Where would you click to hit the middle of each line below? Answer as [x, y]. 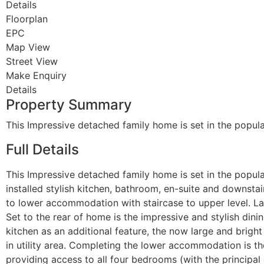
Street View [32, 61]
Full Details [42, 149]
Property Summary [69, 105]
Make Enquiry [36, 75]
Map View [28, 47]
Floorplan [27, 19]
